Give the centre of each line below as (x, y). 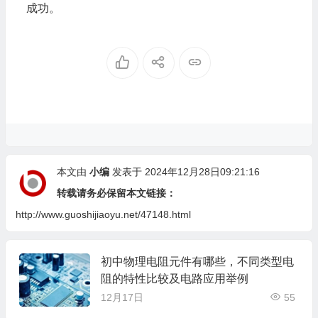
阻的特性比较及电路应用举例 (174, 278)
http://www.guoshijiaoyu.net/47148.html (103, 214)
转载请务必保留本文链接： (116, 193)
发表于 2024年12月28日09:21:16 (184, 171)
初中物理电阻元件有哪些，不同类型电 (197, 261)
